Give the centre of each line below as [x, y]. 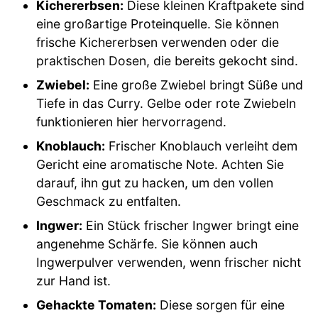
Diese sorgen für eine [221, 305]
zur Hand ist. [74, 281]
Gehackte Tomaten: [97, 305]
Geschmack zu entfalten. [109, 201]
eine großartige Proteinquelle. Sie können [158, 24]
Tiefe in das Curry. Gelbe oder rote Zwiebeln [166, 103]
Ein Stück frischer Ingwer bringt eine [191, 225]
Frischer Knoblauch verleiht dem [202, 146]
